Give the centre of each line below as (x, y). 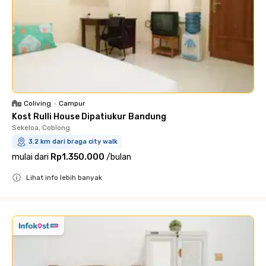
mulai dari (30, 157)
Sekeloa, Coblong (41, 128)
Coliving (37, 103)
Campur (72, 103)
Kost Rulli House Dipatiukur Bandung (89, 117)
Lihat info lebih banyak (64, 178)
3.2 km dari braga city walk (73, 142)
